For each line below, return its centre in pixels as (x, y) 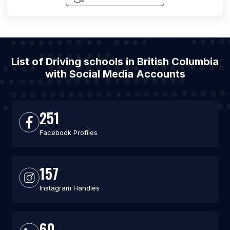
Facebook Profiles (68, 132)
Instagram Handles (69, 188)
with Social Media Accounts (115, 74)
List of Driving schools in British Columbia (115, 62)
